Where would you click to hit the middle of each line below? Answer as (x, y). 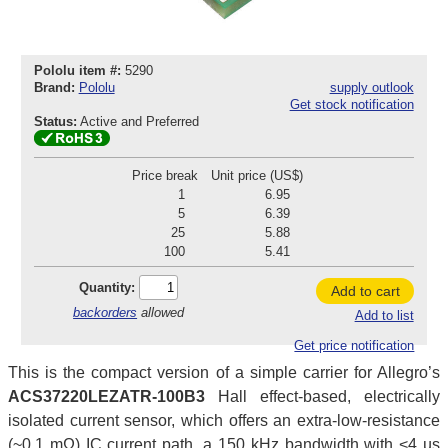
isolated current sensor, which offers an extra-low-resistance (224, 420)
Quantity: (107, 287)
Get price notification (354, 346)
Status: (55, 122)
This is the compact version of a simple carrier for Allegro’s (224, 372)
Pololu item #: (77, 71)
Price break (164, 175)
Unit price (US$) (256, 175)
